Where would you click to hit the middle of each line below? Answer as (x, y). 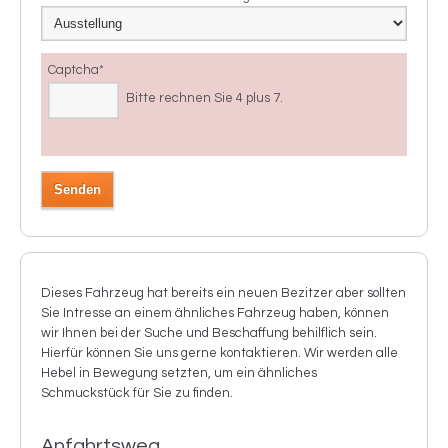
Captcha (74, 69)
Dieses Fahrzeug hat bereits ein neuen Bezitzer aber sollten (223, 292)
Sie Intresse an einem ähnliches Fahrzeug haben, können (215, 312)
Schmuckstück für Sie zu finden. (137, 392)
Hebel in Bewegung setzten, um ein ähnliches (179, 372)
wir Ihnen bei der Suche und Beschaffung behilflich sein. (209, 332)
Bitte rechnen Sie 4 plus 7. (204, 97)
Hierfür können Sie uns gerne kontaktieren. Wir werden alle (219, 352)
